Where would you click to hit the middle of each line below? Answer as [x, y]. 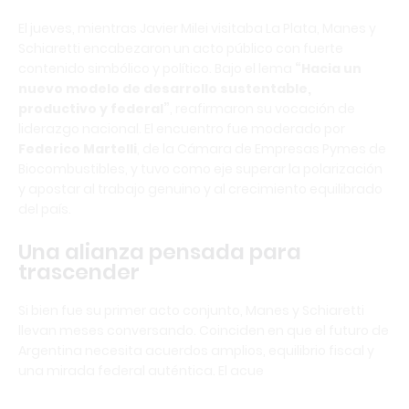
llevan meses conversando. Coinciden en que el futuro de [204, 331]
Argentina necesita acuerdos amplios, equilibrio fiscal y [196, 351]
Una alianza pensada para [160, 252]
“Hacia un [328, 69]
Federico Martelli [78, 149]
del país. [45, 210]
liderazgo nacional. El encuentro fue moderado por [182, 129]
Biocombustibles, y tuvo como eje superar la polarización [200, 169]
